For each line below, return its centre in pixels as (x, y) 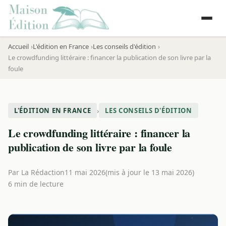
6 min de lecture (36, 184)
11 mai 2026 (85, 172)
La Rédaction (43, 172)
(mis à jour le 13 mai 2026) (150, 172)
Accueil (18, 46)
